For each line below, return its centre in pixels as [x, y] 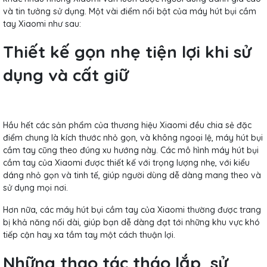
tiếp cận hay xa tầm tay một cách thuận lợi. [89, 235]
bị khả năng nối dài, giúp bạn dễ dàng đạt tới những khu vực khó [131, 222]
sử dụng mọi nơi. [35, 187]
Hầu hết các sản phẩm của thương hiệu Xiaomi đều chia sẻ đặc [127, 125]
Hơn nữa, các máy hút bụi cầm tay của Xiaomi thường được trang [132, 209]
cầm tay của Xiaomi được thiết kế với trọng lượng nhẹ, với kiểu [126, 162]
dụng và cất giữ [66, 74]
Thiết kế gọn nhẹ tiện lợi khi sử [127, 51]
